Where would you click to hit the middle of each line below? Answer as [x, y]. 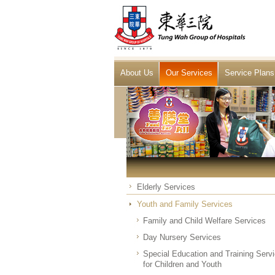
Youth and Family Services [185, 204]
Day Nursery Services [182, 237]
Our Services [189, 73]
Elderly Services [166, 187]
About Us [137, 73]
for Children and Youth [182, 264]
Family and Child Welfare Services [204, 221]
